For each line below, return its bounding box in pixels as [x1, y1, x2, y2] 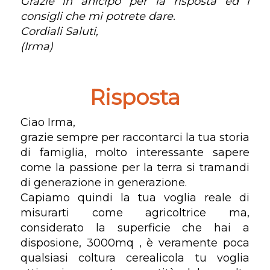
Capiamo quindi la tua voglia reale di [20, 190, 250, 204]
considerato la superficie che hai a [20, 221, 250, 234]
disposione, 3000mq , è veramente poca [20, 236, 250, 250]
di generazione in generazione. [20, 175, 187, 189]
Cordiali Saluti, [20, 25, 98, 38]
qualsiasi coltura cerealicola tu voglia [20, 251, 250, 265]
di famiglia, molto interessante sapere [20, 145, 250, 159]
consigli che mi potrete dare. [20, 10, 175, 23]
